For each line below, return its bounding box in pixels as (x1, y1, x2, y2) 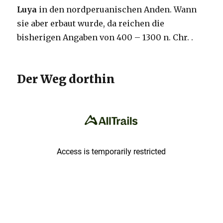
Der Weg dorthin (17, 72, 115, 87)
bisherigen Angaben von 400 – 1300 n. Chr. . (17, 32, 194, 43)
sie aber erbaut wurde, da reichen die (17, 18, 165, 29)
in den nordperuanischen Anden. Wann (37, 4, 197, 15)
